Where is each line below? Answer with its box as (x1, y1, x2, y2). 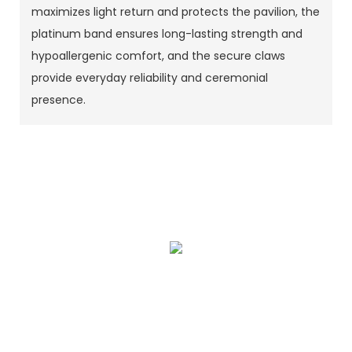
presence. (31, 91, 86, 108)
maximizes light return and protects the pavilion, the (31, 3, 320, 20)
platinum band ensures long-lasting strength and (31, 25, 302, 42)
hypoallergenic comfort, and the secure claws (31, 47, 285, 64)
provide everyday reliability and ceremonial (31, 69, 268, 86)
